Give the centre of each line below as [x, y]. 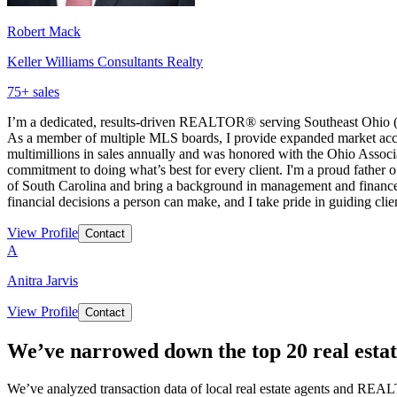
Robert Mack [44, 31]
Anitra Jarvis [43, 280]
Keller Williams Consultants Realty [105, 61]
